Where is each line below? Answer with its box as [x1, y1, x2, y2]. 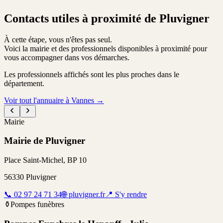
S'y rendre [113, 190, 147, 199]
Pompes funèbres [10, 200, 64, 209]
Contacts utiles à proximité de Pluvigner [4, 11, 210, 25]
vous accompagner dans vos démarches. [4, 53, 129, 62]
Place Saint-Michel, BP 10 [4, 156, 87, 165]
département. [4, 79, 44, 88]
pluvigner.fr [69, 190, 105, 199]
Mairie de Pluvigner [4, 135, 85, 146]
